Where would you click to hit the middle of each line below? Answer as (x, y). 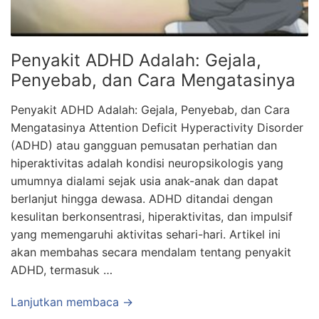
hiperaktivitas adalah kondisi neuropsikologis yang (147, 163)
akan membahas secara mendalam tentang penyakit (151, 252)
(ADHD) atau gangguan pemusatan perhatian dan (144, 145)
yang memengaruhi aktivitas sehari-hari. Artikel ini (146, 234)
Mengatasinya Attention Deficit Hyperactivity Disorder (157, 127)
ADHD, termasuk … (62, 270)
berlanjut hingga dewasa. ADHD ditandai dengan (142, 198)
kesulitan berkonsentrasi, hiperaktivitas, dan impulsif (152, 216)
